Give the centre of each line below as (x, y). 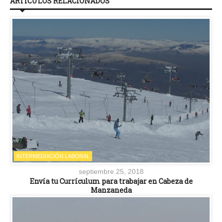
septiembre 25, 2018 (111, 171)
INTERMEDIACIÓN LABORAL (53, 156)
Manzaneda (111, 190)
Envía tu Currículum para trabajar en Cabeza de (111, 181)
